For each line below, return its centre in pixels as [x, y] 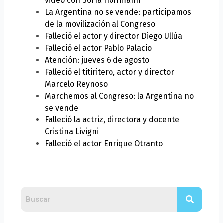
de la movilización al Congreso [100, 24]
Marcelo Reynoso [76, 84]
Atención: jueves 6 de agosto [97, 60]
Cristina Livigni [72, 132]
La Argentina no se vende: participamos [118, 12]
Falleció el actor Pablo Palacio [99, 48]
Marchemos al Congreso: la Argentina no [119, 96]
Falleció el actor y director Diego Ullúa [114, 36]
